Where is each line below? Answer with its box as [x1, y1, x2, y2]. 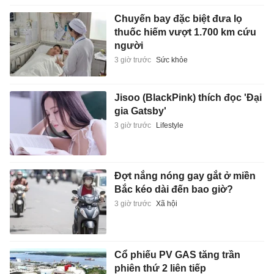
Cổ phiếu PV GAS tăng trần [114, 249, 240, 260]
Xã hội [155, 199, 177, 209]
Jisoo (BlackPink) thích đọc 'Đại [114, 92, 262, 103]
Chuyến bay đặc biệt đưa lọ [114, 13, 242, 24]
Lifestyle [155, 120, 183, 130]
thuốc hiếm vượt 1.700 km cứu [114, 27, 256, 38]
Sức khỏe [155, 56, 188, 65]
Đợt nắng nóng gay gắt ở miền [114, 171, 256, 182]
